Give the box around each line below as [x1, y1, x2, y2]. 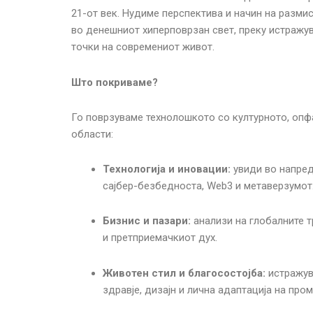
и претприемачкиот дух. [103, 231, 217, 245]
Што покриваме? [71, 75, 158, 89]
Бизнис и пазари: [103, 214, 191, 228]
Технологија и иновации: [103, 163, 231, 175]
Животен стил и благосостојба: [103, 266, 265, 279]
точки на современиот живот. [71, 41, 214, 54]
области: [71, 127, 113, 140]
